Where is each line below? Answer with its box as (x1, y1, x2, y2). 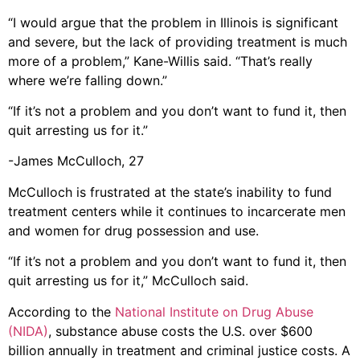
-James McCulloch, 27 (8, 153, 144, 170)
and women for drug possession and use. (8, 222, 259, 239)
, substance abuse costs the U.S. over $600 (48, 322, 313, 339)
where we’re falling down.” (8, 72, 167, 88)
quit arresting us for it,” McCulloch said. (8, 272, 248, 289)
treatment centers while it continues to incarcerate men (8, 202, 346, 219)
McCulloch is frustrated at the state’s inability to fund (8, 183, 332, 200)
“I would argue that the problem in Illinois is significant (8, 14, 338, 31)
